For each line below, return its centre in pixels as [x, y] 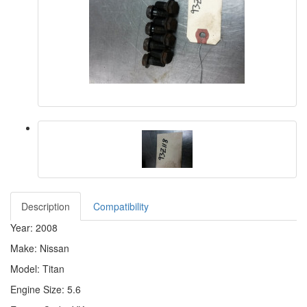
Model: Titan [37, 269]
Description [46, 206]
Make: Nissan [40, 248]
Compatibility [121, 206]
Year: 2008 [34, 228]
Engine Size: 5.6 [46, 289]
